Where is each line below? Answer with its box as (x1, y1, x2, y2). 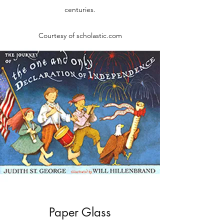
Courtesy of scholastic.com (38, 31, 122, 40)
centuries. (64, 5, 95, 14)
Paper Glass (49, 204, 111, 220)
